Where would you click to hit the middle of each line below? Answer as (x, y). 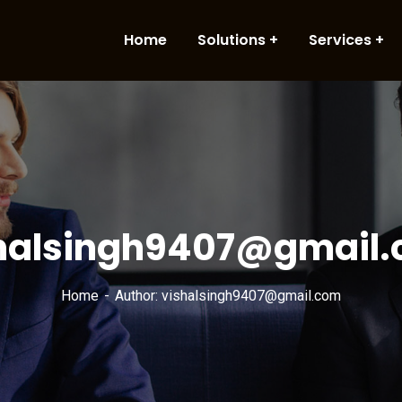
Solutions (232, 40)
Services (340, 40)
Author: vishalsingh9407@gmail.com (228, 296)
